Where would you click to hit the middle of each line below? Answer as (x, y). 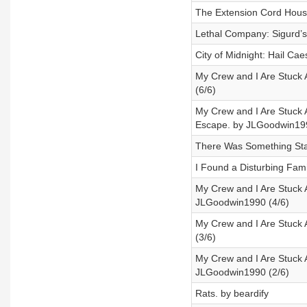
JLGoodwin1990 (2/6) (242, 272)
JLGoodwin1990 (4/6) (242, 202)
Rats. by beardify (232, 293)
